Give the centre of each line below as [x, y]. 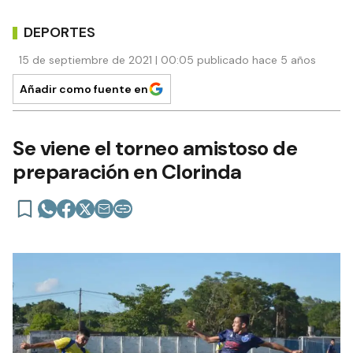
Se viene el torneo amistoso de [155, 149]
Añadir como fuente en [84, 89]
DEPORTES [59, 32]
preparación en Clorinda [127, 172]
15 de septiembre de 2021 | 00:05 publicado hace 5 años [167, 60]
